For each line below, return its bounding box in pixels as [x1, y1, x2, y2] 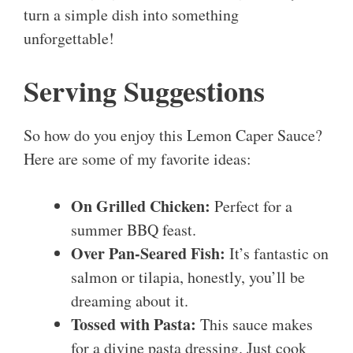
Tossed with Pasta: [71, 313, 196, 336]
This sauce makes [196, 314, 313, 336]
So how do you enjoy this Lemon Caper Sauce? [24, 124, 322, 147]
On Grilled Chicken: [71, 195, 210, 218]
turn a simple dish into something [24, 4, 239, 26]
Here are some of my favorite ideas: [24, 148, 251, 170]
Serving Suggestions [24, 70, 265, 112]
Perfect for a [210, 195, 292, 217]
